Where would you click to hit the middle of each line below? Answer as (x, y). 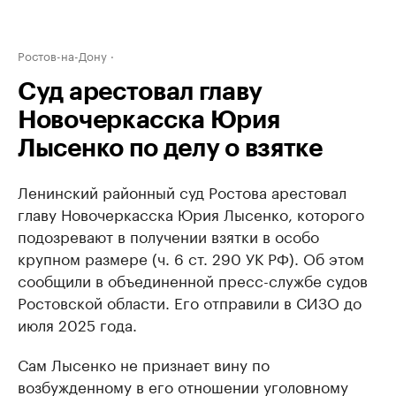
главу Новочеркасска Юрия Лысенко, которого (191, 213)
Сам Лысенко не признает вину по (144, 363)
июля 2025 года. (77, 324)
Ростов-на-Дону (62, 55)
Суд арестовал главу (140, 92)
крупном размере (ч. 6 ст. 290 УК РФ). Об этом (191, 257)
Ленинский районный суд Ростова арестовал (182, 191)
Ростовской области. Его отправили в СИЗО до (190, 301)
